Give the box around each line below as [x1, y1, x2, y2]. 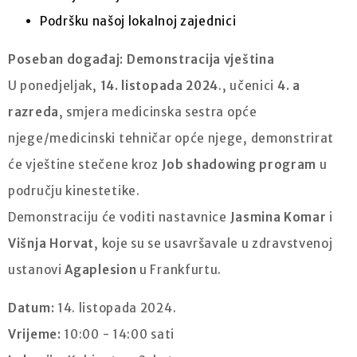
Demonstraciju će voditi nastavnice [8, 209, 230, 225]
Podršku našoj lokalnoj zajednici [40, 13, 237, 29]
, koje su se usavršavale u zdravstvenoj [94, 235, 333, 251]
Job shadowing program [161, 156, 317, 172]
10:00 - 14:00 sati [61, 326, 175, 342]
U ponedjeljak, [8, 77, 100, 93]
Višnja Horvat [8, 235, 95, 251]
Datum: [8, 300, 55, 316]
